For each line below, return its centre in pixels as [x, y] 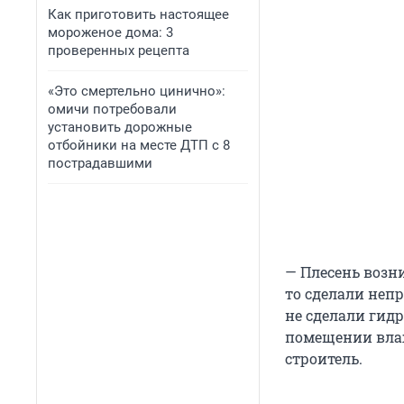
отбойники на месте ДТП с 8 [139, 145]
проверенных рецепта [119, 50]
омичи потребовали [112, 109]
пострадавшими [100, 163]
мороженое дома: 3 [110, 32]
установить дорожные [120, 127]
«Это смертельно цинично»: [137, 91]
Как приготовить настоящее [138, 14]
